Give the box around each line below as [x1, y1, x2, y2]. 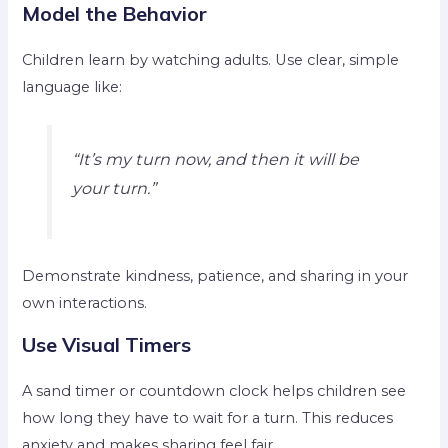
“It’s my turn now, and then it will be [71, 149, 359, 169]
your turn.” [71, 178, 156, 198]
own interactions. [22, 294, 148, 313]
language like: [22, 77, 123, 96]
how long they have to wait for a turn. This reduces [22, 408, 394, 427]
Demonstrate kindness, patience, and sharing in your [22, 267, 409, 286]
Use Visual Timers [22, 331, 192, 357]
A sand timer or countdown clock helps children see [22, 381, 407, 400]
